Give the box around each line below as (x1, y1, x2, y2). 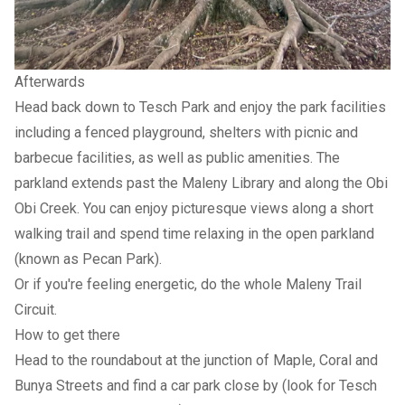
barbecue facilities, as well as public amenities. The (14, 148, 340, 166)
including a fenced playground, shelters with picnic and (14, 123, 358, 141)
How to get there (14, 325, 120, 344)
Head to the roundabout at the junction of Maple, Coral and (14, 351, 378, 369)
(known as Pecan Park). (14, 250, 162, 268)
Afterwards (14, 72, 85, 90)
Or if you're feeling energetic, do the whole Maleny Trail (14, 275, 362, 293)
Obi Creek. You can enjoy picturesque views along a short (14, 199, 373, 217)
